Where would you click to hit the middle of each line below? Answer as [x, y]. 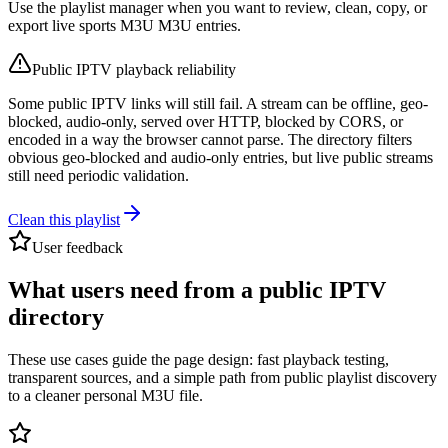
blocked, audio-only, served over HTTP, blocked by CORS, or [205, 122]
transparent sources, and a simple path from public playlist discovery [222, 378]
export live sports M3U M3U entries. [124, 26]
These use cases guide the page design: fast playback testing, [198, 360]
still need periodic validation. [98, 176]
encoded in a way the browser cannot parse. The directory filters [210, 140]
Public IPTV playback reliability [134, 70]
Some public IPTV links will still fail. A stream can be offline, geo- [218, 104]
